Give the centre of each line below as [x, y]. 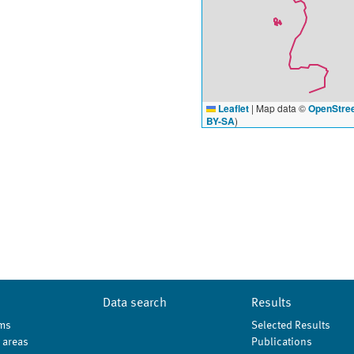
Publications [281, 342]
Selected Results [290, 326]
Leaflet [232, 108]
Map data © [281, 108]
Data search [135, 303]
